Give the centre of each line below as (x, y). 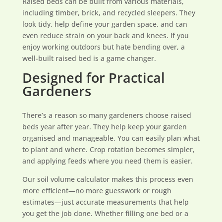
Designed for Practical (93, 78)
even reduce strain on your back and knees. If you (105, 35)
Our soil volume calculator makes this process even (108, 179)
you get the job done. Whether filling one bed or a (105, 213)
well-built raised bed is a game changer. (89, 58)
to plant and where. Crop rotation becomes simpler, (108, 149)
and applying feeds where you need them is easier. (107, 161)
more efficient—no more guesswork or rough (97, 191)
